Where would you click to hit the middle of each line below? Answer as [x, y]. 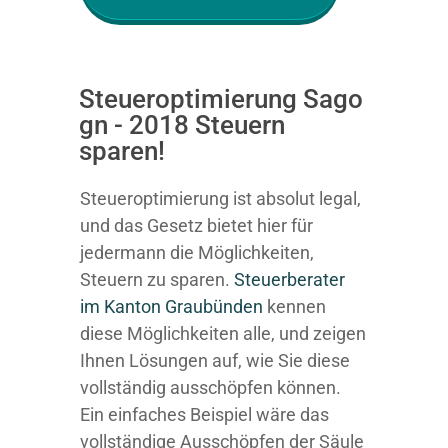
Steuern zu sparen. [157, 279]
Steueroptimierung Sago [221, 99]
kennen [294, 306]
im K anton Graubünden [171, 306]
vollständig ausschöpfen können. [210, 387]
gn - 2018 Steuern [182, 125]
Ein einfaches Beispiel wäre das [204, 414]
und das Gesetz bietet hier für [196, 225]
